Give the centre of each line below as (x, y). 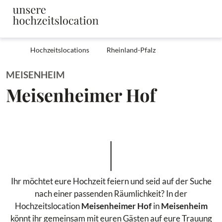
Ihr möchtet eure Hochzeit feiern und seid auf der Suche (111, 181)
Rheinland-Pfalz (131, 50)
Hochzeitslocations (59, 50)
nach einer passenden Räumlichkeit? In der (111, 194)
